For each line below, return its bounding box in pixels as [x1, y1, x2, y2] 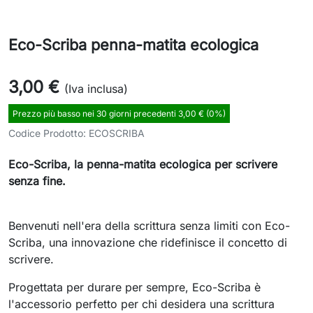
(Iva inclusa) [64, 82, 128, 96]
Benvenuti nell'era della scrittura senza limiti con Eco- [8, 219, 290, 233]
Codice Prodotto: [8, 127, 89, 139]
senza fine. [8, 174, 66, 188]
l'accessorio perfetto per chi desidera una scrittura [8, 297, 275, 311]
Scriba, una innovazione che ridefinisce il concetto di [8, 235, 287, 249]
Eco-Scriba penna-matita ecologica [8, 36, 259, 54]
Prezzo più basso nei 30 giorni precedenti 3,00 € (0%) [13, 108, 226, 119]
